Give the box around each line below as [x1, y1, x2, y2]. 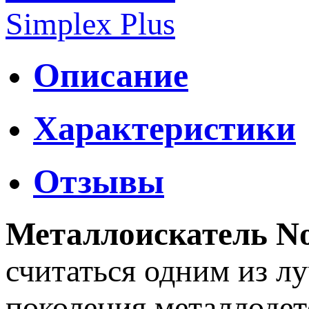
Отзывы [33, 162, 164, 201]
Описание [33, 56, 188, 94]
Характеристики [33, 109, 296, 148]
